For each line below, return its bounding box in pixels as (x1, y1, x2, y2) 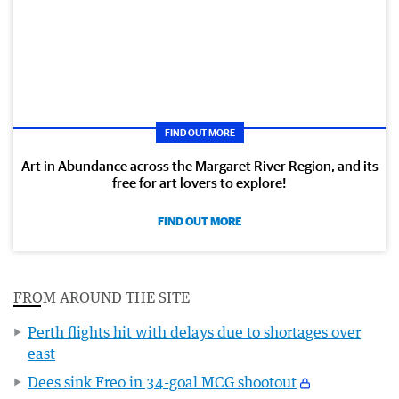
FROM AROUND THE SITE (13, 289, 190, 307)
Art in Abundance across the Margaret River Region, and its (20, 158, 379, 175)
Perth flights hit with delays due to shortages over (28, 323, 361, 342)
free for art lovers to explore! (112, 175, 287, 191)
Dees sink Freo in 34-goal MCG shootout (28, 373, 297, 392)
